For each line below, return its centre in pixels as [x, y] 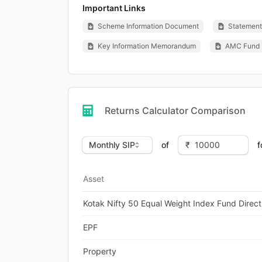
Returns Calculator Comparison [175, 110]
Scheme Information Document [148, 26]
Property [100, 251]
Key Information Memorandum [147, 46]
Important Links [114, 8]
